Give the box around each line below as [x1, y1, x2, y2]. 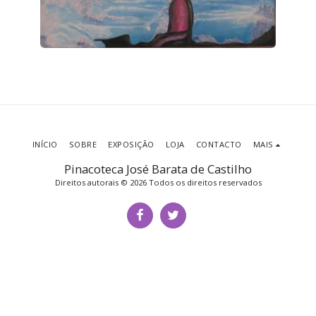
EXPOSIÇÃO [108, 138, 154, 150]
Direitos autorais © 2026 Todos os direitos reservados [54, 176, 262, 188]
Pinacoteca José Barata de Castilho [64, 160, 252, 177]
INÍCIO [32, 138, 58, 150]
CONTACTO [195, 138, 242, 150]
